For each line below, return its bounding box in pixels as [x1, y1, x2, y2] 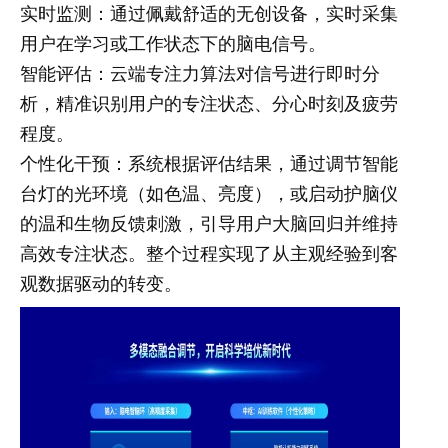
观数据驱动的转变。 [20, 269, 182, 295]
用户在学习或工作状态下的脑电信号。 [20, 29, 326, 55]
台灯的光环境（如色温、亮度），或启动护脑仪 [20, 179, 398, 205]
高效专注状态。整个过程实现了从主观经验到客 [20, 239, 398, 265]
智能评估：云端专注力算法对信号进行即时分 [20, 59, 380, 85]
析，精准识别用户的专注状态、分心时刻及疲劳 [20, 89, 398, 115]
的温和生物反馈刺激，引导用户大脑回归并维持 [20, 209, 398, 235]
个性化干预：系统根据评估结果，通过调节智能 [20, 149, 398, 175]
